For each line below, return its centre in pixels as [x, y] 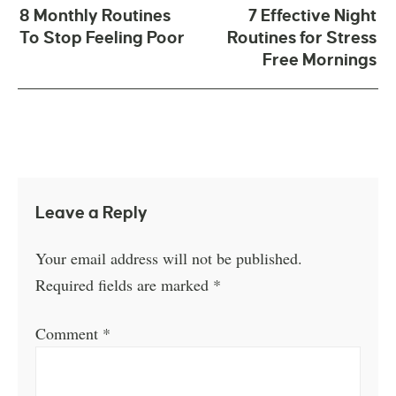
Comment [69, 333]
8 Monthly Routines [95, 15]
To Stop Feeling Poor [102, 37]
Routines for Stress [302, 37]
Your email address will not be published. [169, 258]
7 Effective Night [312, 15]
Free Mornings [320, 59]
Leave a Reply [92, 212]
